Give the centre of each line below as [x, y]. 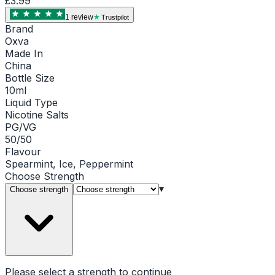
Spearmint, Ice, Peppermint [69, 164]
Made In [24, 53]
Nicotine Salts [37, 114]
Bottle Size [30, 78]
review [81, 17]
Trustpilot [115, 17]
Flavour [23, 151]
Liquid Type [31, 102]
